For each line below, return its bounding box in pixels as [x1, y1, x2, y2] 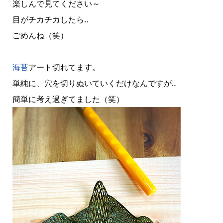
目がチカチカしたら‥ [12, 14, 89, 25]
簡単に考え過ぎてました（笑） [12, 94, 124, 105]
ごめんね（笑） [12, 30, 68, 41]
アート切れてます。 [28, 62, 100, 73]
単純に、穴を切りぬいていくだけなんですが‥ [12, 78, 176, 89]
